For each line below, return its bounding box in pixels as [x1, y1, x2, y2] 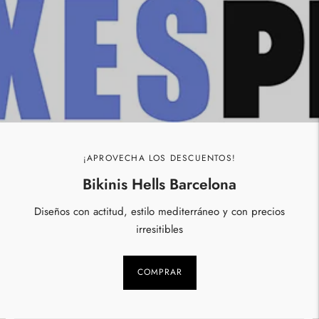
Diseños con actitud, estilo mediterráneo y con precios [34, 203, 285, 219]
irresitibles [136, 221, 183, 237]
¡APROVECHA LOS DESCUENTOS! [83, 151, 236, 164]
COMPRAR [137, 266, 182, 278]
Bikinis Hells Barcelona [83, 173, 236, 195]
